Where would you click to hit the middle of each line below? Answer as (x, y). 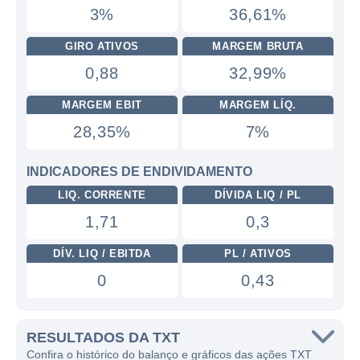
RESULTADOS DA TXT (103, 337)
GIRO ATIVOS (102, 46)
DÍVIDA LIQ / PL (258, 195)
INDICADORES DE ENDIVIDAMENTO (139, 172)
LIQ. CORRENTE (102, 195)
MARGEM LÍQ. (258, 105)
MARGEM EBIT (102, 105)
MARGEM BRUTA (258, 46)
